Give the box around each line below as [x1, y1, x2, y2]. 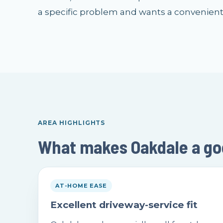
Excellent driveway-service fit [50, 199, 198, 211]
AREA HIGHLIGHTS [38, 119, 106, 126]
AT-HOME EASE [55, 182, 108, 189]
